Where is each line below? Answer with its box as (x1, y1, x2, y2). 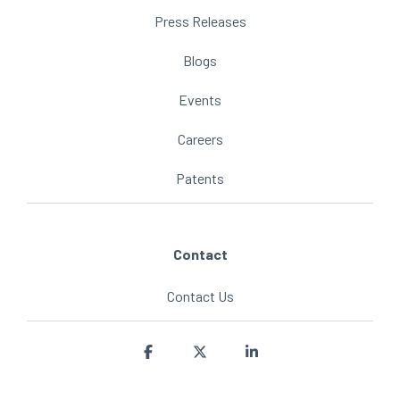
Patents (176, 170, 224, 187)
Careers (177, 130, 223, 147)
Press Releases (154, 12, 246, 29)
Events (179, 91, 221, 108)
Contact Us (166, 287, 234, 304)
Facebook (153, 343, 218, 362)
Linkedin (258, 343, 317, 362)
